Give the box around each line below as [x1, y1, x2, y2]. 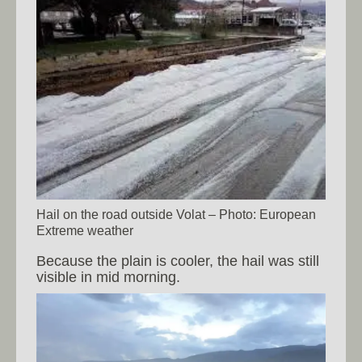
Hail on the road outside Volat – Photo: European [36, 206, 316, 221]
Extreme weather [36, 222, 133, 238]
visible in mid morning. [36, 268, 180, 285]
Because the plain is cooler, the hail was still [36, 252, 319, 269]
